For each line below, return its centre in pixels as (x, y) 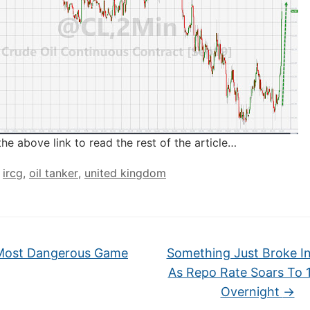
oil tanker (54, 173)
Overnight (252, 291)
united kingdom (125, 173)
